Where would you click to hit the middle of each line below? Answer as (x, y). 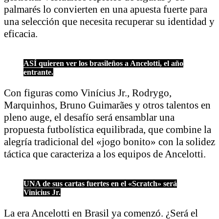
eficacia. (21, 33)
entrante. (38, 72)
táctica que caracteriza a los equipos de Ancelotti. (105, 154)
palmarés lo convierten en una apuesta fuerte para (106, 9)
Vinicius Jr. (42, 192)
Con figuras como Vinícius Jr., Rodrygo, (88, 93)
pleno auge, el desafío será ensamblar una (89, 117)
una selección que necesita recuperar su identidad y (109, 21)
